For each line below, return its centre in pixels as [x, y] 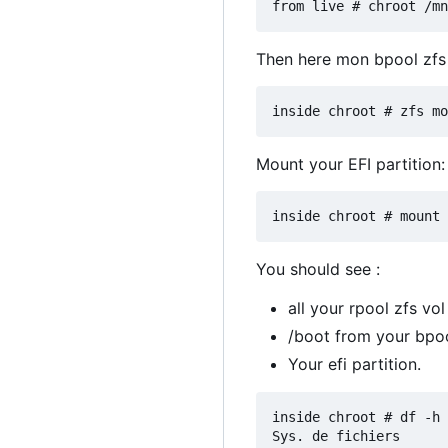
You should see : [318, 269]
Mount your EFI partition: [350, 164]
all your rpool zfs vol [366, 308]
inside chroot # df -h [356, 417]
